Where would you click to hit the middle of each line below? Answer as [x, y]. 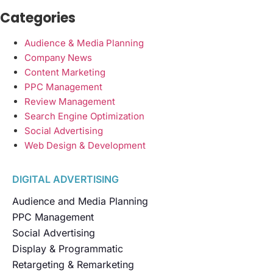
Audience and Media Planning [80, 201]
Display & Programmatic [68, 248]
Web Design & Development [85, 145]
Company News [58, 57]
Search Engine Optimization [84, 116]
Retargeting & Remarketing [73, 264]
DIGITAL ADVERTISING [66, 179]
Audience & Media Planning [84, 43]
